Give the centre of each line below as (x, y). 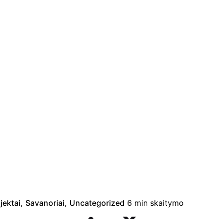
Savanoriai (45, 203)
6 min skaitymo (155, 203)
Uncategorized (97, 203)
